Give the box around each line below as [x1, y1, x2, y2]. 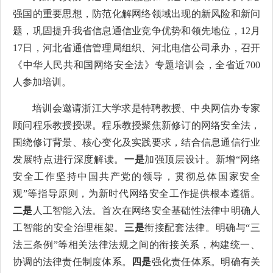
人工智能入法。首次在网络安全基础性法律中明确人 [32, 205, 260, 216]
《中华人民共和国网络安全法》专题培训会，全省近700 [13, 60, 260, 70]
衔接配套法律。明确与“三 [144, 222, 260, 233]
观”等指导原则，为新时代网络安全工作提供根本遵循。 [13, 188, 260, 199]
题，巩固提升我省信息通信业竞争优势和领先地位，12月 [13, 26, 260, 36]
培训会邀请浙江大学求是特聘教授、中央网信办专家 [32, 103, 260, 113]
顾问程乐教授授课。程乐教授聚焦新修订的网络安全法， [13, 120, 260, 130]
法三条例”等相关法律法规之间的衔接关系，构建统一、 [13, 239, 260, 250]
